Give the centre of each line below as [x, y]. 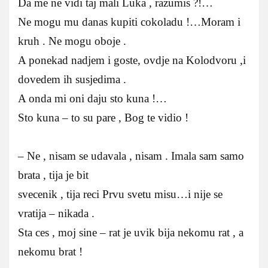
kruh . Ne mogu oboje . [72, 41]
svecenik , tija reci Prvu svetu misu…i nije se [120, 194]
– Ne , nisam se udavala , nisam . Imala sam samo [131, 156]
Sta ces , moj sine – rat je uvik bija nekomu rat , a [131, 232]
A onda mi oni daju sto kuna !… [92, 98]
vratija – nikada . [56, 213]
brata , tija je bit [53, 175]
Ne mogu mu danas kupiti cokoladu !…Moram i [129, 22]
